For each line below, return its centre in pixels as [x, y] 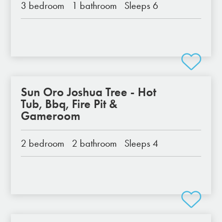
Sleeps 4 [141, 143]
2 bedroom [43, 143]
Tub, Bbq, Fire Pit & [69, 104]
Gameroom [51, 116]
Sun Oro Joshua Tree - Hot [89, 92]
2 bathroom [95, 143]
